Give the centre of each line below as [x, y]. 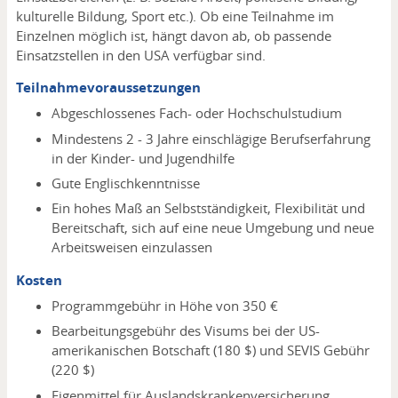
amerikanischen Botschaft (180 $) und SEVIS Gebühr [210, 350]
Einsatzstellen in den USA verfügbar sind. [140, 55]
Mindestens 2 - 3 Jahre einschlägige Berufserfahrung [211, 138]
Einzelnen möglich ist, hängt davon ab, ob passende [173, 35]
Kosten [39, 280]
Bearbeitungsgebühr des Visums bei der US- [185, 331]
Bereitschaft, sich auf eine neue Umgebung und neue [212, 228]
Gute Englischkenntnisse [125, 183]
